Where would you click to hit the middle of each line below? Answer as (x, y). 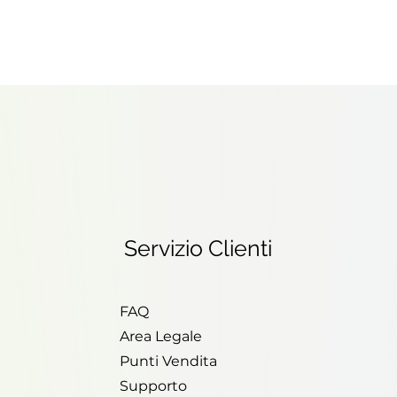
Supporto (153, 386)
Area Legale (160, 337)
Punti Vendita (168, 362)
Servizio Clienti (198, 249)
